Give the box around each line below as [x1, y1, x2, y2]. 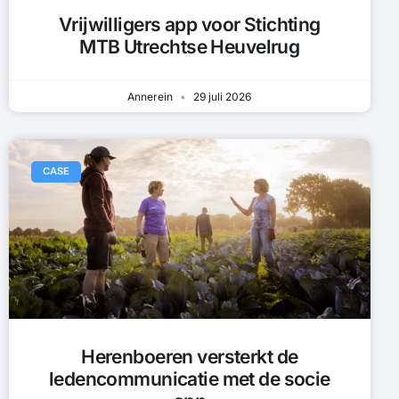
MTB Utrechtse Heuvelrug [79, 35, 300, 58]
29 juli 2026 [191, 89, 252, 103]
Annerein [127, 89, 176, 103]
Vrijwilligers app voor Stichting [58, 12, 321, 36]
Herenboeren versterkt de [81, 346, 298, 369]
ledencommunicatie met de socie [48, 368, 330, 391]
